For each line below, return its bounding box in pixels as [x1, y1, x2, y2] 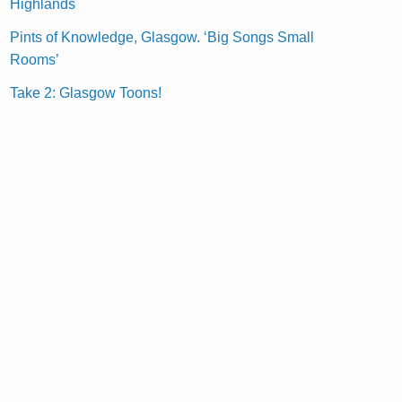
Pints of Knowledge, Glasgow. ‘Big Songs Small [10, 29, 315, 45]
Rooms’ [10, 51, 60, 67]
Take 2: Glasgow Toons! [10, 84, 162, 100]
